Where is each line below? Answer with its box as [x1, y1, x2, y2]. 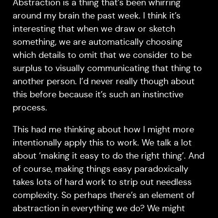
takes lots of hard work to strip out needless [12, 177, 192, 188]
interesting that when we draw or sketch [12, 23, 175, 35]
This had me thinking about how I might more [12, 124, 194, 135]
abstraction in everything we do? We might [12, 203, 185, 214]
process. [12, 102, 47, 113]
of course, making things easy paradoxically [12, 163, 188, 175]
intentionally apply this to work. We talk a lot [12, 137, 192, 148]
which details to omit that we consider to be [12, 50, 192, 61]
